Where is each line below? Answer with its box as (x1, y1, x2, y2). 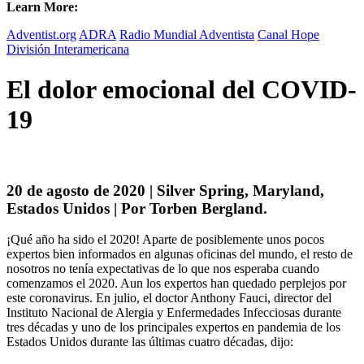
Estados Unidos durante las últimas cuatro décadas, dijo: (6, 335, 293, 349)
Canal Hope (258, 28, 319, 42)
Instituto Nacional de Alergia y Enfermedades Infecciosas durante (6, 305, 341, 320)
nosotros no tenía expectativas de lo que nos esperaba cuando (6, 262, 319, 276)
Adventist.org (6, 28, 76, 42)
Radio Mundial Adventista (119, 28, 254, 42)
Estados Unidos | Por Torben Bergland (6, 199, 263, 217)
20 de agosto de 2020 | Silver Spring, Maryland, (6, 181, 324, 199)
